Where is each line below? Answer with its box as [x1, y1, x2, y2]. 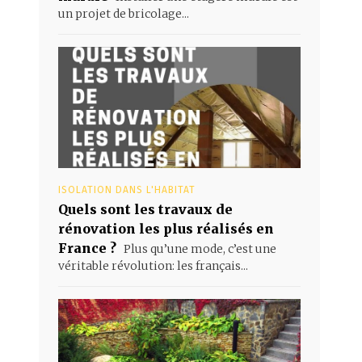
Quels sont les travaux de [58, 200, 233, 217]
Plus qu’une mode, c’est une [121, 241, 276, 256]
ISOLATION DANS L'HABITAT [58, 183, 196, 196]
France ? [58, 239, 116, 256]
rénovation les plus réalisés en [58, 220, 274, 237]
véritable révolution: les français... [58, 258, 248, 273]
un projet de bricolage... [58, 6, 189, 21]
